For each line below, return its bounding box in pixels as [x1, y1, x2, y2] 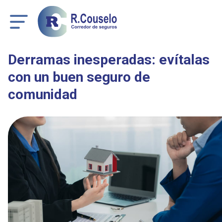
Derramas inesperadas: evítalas [8, 52, 210, 68]
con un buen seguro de [8, 69, 150, 86]
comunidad [8, 86, 77, 103]
